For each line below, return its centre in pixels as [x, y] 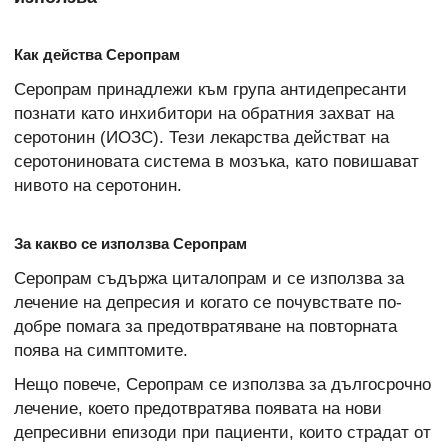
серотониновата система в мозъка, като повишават [216, 161]
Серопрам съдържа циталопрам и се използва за [209, 278]
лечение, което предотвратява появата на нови [198, 409]
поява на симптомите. [101, 350]
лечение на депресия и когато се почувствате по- [208, 302]
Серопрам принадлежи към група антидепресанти [210, 89]
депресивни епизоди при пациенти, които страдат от [222, 433]
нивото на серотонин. [98, 185]
